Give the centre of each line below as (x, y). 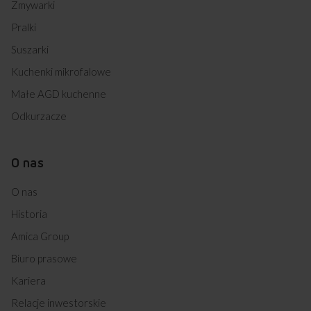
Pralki (24, 27)
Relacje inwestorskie (59, 302)
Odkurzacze (39, 116)
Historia (29, 213)
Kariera (28, 280)
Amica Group (40, 236)
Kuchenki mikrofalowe (61, 71)
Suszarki (30, 49)
